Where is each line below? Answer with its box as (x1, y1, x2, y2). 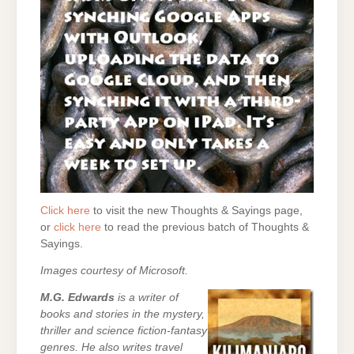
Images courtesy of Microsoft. (40, 265, 188, 277)
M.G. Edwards (40, 292, 115, 304)
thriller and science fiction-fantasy (40, 325, 207, 337)
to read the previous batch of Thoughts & (101, 221, 309, 234)
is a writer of (115, 292, 179, 304)
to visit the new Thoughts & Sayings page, (90, 205, 303, 217)
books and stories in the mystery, (40, 308, 205, 321)
